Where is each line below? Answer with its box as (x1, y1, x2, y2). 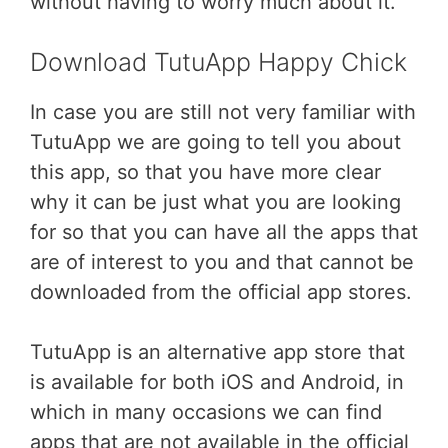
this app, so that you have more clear (30, 160, 381, 184)
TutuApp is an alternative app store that (30, 340, 405, 364)
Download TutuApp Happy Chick (30, 47, 407, 77)
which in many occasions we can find (30, 400, 382, 424)
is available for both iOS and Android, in (30, 370, 404, 394)
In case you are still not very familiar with (30, 100, 416, 124)
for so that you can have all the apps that (30, 220, 418, 244)
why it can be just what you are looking (30, 190, 401, 214)
